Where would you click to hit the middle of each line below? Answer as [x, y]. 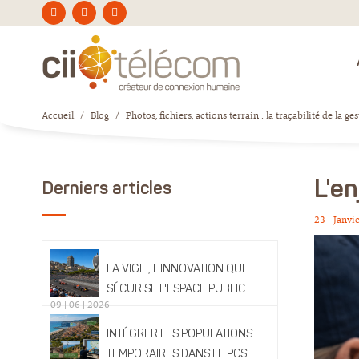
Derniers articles [107, 189]
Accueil [58, 115]
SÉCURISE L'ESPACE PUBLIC [176, 290]
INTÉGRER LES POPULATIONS [179, 335]
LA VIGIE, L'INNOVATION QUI [175, 270]
